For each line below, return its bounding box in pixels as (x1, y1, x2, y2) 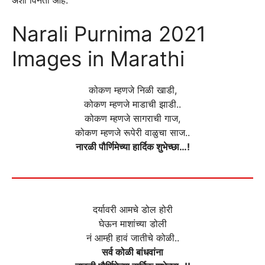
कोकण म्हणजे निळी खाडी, (88, 84, 177, 96)
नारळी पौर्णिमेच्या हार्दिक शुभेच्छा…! (75, 141, 190, 153)
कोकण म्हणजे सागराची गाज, (85, 112, 180, 125)
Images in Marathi (12, 46, 185, 72)
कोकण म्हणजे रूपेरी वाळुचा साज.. (75, 127, 190, 139)
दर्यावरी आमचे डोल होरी (92, 203, 173, 216)
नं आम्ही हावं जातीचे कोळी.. (86, 232, 179, 244)
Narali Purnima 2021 (12, 21, 206, 47)
